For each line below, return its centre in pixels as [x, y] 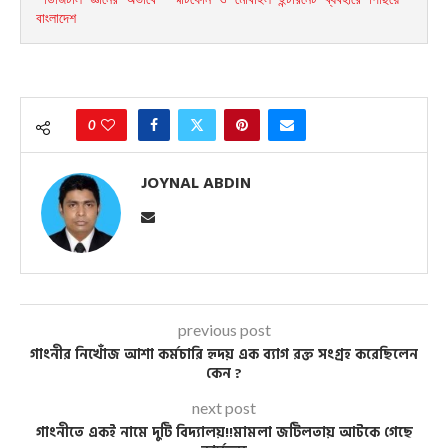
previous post [224, 330]
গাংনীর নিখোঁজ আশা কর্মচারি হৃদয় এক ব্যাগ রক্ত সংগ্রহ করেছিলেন [224, 355]
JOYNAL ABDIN [196, 183]
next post [224, 408]
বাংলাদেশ [56, 18]
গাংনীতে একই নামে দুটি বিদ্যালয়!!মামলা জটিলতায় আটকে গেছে [224, 433]
